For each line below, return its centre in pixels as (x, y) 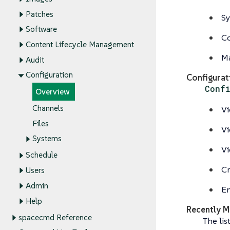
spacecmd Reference (55, 217)
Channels (48, 108)
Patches (39, 14)
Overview (53, 92)
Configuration (49, 75)
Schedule (41, 155)
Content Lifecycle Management (80, 45)
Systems (47, 139)
